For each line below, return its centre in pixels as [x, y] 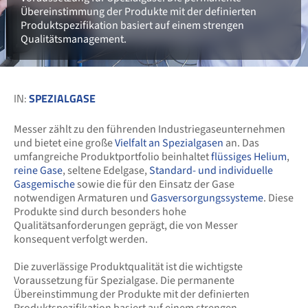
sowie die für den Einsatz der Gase [155, 184]
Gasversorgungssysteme [207, 198]
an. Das [241, 143]
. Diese [278, 198]
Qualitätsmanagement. [74, 39]
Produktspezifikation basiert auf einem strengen [132, 25]
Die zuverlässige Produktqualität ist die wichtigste [128, 267]
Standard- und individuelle [211, 170]
